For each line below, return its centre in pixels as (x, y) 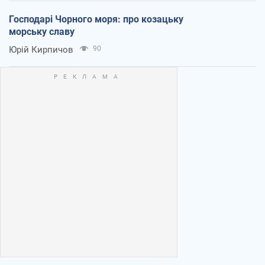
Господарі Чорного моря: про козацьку (96, 19)
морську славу (42, 31)
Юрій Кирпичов (41, 49)
